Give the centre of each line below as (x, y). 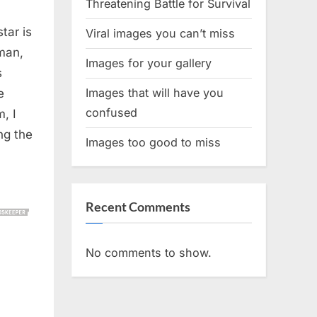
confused (111, 113)
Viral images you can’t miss (160, 34)
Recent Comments (138, 207)
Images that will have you (155, 93)
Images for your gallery (149, 63)
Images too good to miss (153, 143)
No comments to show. (149, 252)
